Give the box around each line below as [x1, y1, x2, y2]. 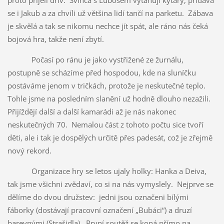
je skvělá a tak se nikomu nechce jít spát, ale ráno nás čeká [7, 20, 208, 31]
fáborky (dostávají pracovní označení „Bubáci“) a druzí [7, 204, 192, 215]
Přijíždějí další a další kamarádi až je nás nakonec [7, 106, 176, 116]
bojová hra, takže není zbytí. [7, 33, 104, 44]
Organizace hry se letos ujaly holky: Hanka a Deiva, [7, 165, 206, 176]
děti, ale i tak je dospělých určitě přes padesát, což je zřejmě [7, 132, 212, 142]
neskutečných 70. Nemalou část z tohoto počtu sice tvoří [7, 119, 203, 129]
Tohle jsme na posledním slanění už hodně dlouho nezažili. [7, 93, 212, 103]
